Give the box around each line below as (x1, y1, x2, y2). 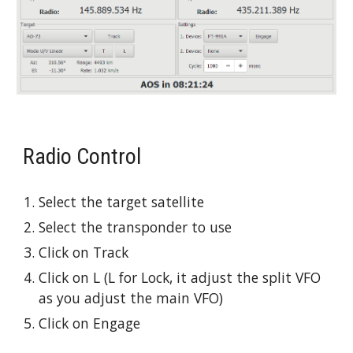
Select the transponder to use (39, 217, 232, 237)
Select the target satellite (39, 192, 205, 212)
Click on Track (39, 243, 129, 262)
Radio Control (23, 143, 142, 170)
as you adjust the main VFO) (39, 288, 224, 308)
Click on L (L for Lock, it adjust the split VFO (39, 268, 321, 288)
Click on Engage (39, 314, 141, 333)
